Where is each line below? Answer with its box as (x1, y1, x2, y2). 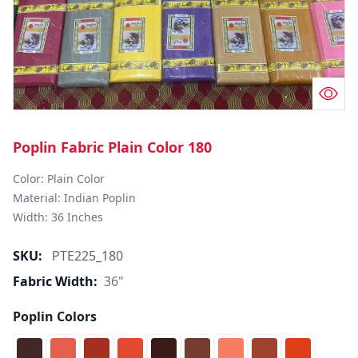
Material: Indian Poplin (13, 190, 139, 205)
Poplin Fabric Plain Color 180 (13, 137, 212, 157)
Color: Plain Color (13, 171, 111, 186)
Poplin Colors (13, 308, 97, 325)
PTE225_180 (52, 247, 123, 265)
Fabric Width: (13, 272, 97, 290)
